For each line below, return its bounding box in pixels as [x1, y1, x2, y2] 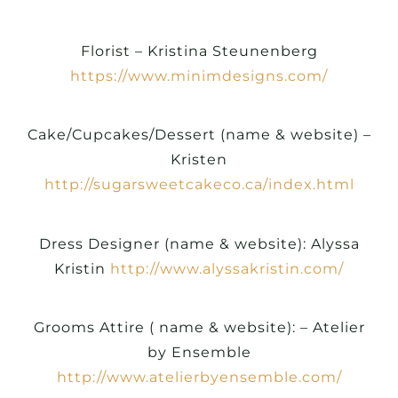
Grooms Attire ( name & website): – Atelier [33, 318, 365, 336]
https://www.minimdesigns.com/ [70, 67, 328, 84]
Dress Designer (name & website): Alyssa [38, 235, 360, 252]
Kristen [171, 151, 227, 169]
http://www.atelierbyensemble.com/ [56, 368, 342, 386]
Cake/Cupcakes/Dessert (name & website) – [27, 126, 371, 144]
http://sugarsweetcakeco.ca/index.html [44, 176, 354, 194]
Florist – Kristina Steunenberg [80, 42, 318, 60]
